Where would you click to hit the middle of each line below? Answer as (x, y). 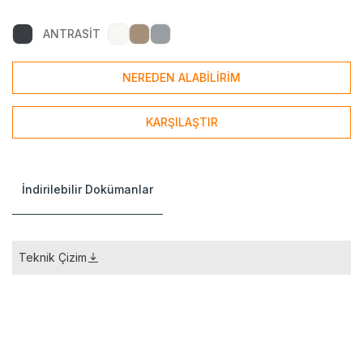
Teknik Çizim (53, 257)
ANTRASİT (72, 34)
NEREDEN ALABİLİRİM (181, 77)
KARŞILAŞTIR (181, 122)
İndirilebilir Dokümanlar (88, 189)
